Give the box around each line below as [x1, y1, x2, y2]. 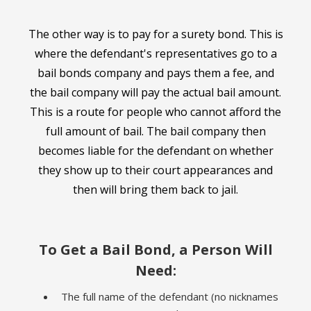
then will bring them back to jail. [73, 181, 238, 197]
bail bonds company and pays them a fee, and [37, 65, 274, 81]
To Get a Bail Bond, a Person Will [38, 239, 273, 259]
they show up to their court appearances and [38, 162, 273, 178]
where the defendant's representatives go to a [34, 45, 277, 61]
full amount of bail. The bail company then [45, 123, 266, 139]
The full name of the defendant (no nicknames [60, 289, 278, 303]
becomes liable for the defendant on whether [37, 142, 274, 158]
